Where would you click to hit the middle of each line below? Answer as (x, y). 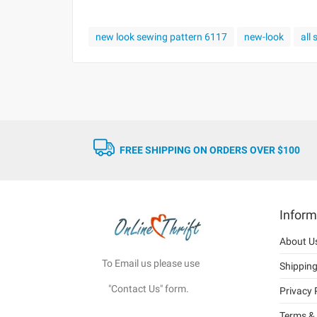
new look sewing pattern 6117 (161, 37)
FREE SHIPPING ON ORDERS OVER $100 (210, 150)
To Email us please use (137, 264)
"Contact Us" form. (132, 289)
